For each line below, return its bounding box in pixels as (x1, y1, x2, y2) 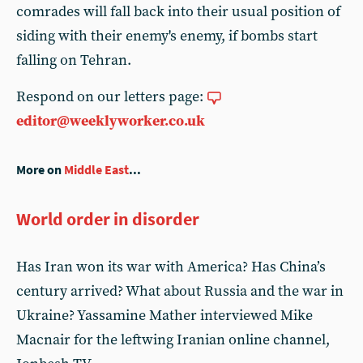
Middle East (64, 162, 129, 177)
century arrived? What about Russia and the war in (16, 282, 344, 301)
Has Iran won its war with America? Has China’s (16, 258, 326, 276)
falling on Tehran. (16, 51, 131, 70)
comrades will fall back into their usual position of (16, 2, 340, 21)
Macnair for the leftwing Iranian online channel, (16, 331, 330, 349)
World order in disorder (16, 207, 199, 230)
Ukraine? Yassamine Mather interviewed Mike (16, 306, 313, 325)
